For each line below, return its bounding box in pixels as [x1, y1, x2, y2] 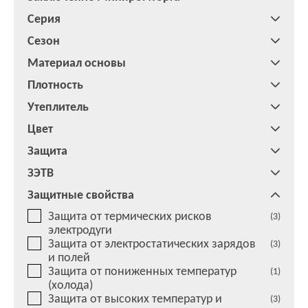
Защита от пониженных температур [48, 263, 236, 278]
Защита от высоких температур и [48, 291, 222, 306]
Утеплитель [27, 99, 89, 114]
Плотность [27, 77, 83, 92]
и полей [48, 250, 90, 265]
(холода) [48, 277, 93, 292]
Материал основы [27, 55, 126, 70]
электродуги [48, 222, 112, 237]
